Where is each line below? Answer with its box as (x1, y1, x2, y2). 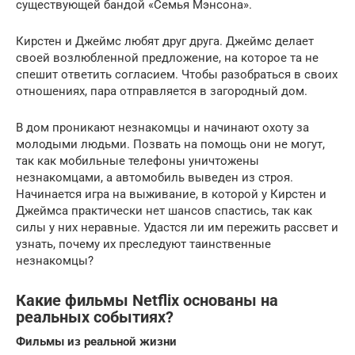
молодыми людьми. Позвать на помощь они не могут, (16, 137, 325, 151)
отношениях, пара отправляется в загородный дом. (16, 84, 307, 98)
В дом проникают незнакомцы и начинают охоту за (16, 120, 309, 135)
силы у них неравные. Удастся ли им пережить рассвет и (16, 220, 338, 235)
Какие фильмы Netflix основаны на (16, 292, 278, 311)
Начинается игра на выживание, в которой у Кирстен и (16, 187, 326, 201)
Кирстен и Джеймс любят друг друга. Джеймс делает (16, 34, 314, 48)
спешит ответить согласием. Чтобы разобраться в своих (16, 67, 338, 82)
